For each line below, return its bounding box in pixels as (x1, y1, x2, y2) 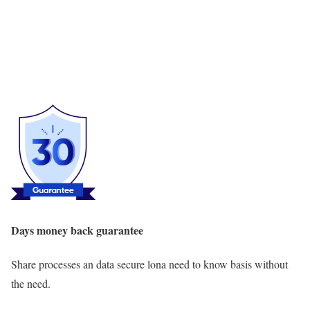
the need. (11, 275, 51, 291)
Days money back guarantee (11, 221, 143, 238)
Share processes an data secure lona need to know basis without (11, 256, 288, 271)
